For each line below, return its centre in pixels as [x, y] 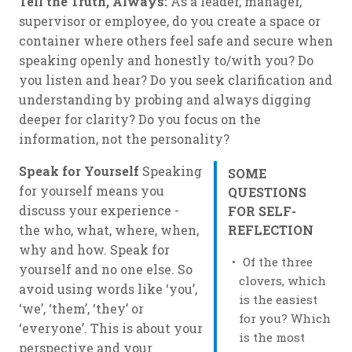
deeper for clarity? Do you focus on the [140, 119]
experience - [138, 211]
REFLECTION [271, 230]
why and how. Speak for [94, 250]
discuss [44, 211]
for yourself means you [92, 191]
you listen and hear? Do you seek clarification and [176, 80]
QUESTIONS [267, 192]
